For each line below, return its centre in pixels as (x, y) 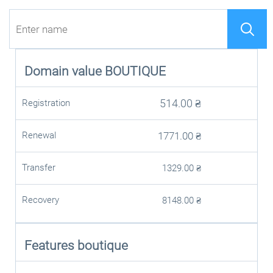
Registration (46, 103)
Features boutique (76, 245)
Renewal (39, 135)
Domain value (64, 71)
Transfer (39, 168)
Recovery (41, 200)
